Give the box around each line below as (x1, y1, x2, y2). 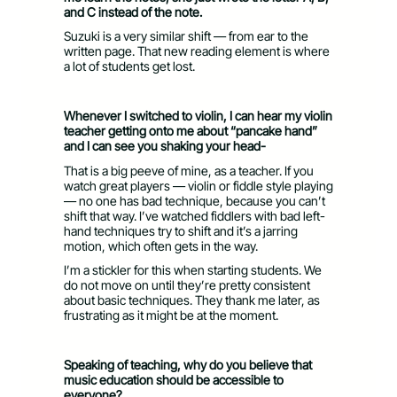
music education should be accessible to (64, 371, 284, 387)
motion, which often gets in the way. (64, 237, 261, 253)
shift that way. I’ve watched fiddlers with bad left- (64, 207, 325, 223)
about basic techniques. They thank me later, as (64, 292, 320, 308)
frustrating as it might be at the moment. (64, 307, 281, 323)
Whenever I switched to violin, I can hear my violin (64, 107, 332, 123)
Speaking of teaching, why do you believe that (64, 356, 312, 372)
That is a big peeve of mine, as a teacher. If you (64, 162, 314, 178)
